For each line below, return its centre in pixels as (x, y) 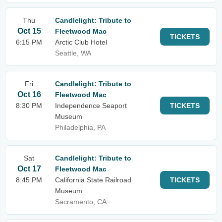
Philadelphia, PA (80, 127)
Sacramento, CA (81, 202)
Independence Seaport (91, 106)
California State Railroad (93, 180)
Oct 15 (29, 31)
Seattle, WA (73, 53)
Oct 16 (29, 94)
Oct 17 (29, 169)
